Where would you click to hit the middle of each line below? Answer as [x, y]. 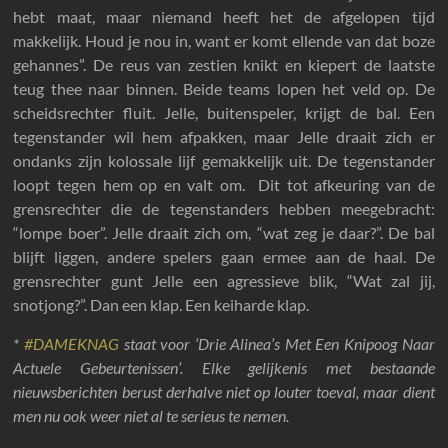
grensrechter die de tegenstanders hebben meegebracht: [224, 208]
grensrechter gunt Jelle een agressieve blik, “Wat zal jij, [224, 280]
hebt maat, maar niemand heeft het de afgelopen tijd [224, 16]
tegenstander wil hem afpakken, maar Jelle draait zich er [224, 136]
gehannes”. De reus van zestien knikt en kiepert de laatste [224, 64]
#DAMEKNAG [74, 343]
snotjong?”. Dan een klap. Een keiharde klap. [161, 304]
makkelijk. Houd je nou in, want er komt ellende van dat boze [224, 40]
